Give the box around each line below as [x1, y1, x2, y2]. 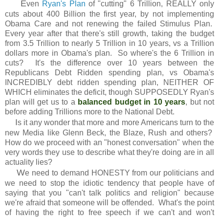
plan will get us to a [5, 97, 78, 106]
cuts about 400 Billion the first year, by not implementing [5, 9, 214, 18]
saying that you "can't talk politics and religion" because [5, 188, 214, 197]
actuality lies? [5, 157, 56, 166]
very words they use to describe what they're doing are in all [5, 148, 214, 156]
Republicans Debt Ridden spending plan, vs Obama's [5, 68, 214, 77]
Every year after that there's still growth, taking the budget [5, 29, 214, 38]
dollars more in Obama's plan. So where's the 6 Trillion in [5, 48, 214, 57]
